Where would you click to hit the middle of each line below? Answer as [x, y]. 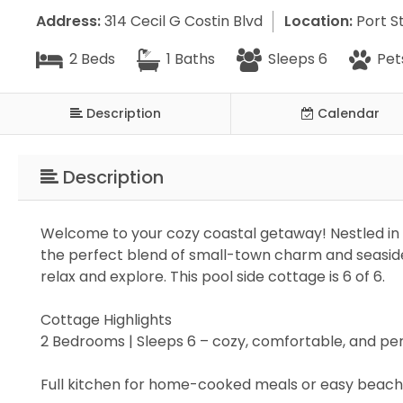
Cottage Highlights [106, 319]
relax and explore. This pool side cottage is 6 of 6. [213, 276]
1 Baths [189, 59]
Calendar [348, 113]
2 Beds [90, 59]
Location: [318, 21]
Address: [68, 21]
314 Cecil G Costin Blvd [182, 21]
